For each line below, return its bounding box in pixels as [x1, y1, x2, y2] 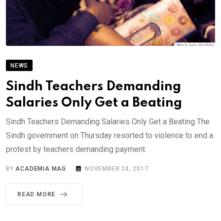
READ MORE [17, 190, 56, 198]
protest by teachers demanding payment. [6, 144, 147, 154]
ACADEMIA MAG [15, 165, 67, 172]
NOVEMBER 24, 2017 [85, 165, 148, 172]
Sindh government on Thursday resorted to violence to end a [6, 130, 213, 140]
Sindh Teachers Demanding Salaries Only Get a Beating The [6, 116, 210, 126]
